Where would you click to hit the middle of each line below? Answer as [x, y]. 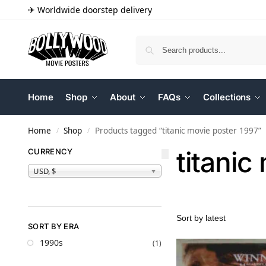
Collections [227, 97]
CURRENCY [50, 151]
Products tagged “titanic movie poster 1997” [178, 131]
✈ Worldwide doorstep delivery [90, 10]
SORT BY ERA [54, 226]
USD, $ [45, 171]
